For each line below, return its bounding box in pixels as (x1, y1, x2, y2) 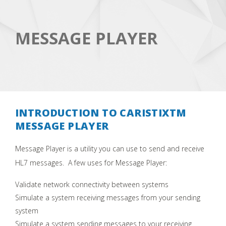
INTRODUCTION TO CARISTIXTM (15, 105, 187, 120)
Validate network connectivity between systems (15, 179, 168, 189)
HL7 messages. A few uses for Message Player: (15, 157, 167, 167)
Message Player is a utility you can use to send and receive (15, 143, 204, 153)
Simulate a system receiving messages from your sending (15, 192, 200, 202)
